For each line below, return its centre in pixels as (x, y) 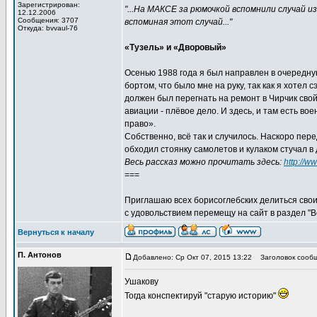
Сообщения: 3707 (48, 20)
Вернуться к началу (56, 232)
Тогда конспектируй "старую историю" (201, 296)
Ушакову (142, 282)
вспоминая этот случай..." (178, 22)
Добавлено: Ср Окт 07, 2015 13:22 (192, 257)
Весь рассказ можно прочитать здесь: (204, 162)
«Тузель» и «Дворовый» (175, 47)
